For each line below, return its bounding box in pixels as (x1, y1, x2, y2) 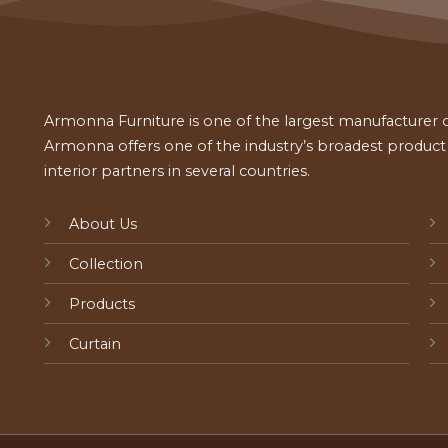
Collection (68, 254, 143, 273)
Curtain (68, 334, 121, 353)
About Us (68, 214, 137, 233)
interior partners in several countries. (44, 161, 314, 180)
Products (68, 294, 135, 313)
